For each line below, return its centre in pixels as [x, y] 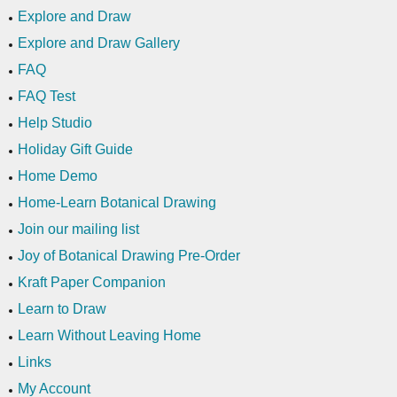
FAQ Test [47, 97]
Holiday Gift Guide [75, 150]
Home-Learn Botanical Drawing [117, 203]
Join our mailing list [78, 230]
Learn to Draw [62, 309]
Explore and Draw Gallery [99, 43]
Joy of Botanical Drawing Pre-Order [129, 256]
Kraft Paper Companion [92, 283]
